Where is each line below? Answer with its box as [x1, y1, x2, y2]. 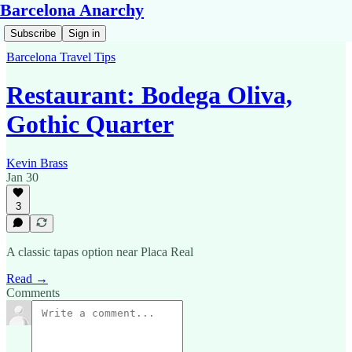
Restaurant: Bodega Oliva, [6, 81, 292, 110]
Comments [6, 286, 60, 299]
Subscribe [10, 27, 56, 39]
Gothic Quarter [6, 110, 174, 139]
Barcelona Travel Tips [6, 50, 115, 64]
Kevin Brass [6, 156, 68, 170]
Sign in [68, 27, 100, 39]
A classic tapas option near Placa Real [6, 245, 193, 258]
